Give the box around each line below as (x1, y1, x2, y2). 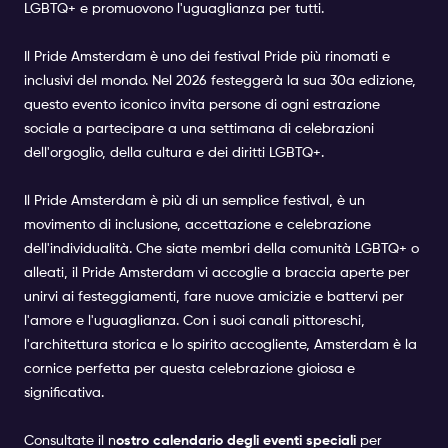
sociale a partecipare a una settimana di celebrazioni (24, 121, 374, 136)
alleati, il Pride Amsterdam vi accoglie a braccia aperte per (24, 265, 410, 280)
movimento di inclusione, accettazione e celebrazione (24, 217, 371, 232)
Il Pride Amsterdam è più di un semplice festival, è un (24, 193, 365, 208)
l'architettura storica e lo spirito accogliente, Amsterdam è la (24, 337, 417, 352)
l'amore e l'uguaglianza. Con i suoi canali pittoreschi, (24, 313, 365, 328)
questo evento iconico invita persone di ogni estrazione (24, 97, 380, 112)
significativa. (24, 385, 104, 400)
